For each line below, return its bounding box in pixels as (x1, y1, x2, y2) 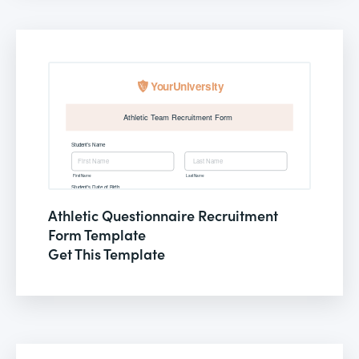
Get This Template (48, 243, 165, 264)
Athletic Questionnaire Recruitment (48, 204, 278, 225)
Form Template (48, 224, 146, 244)
